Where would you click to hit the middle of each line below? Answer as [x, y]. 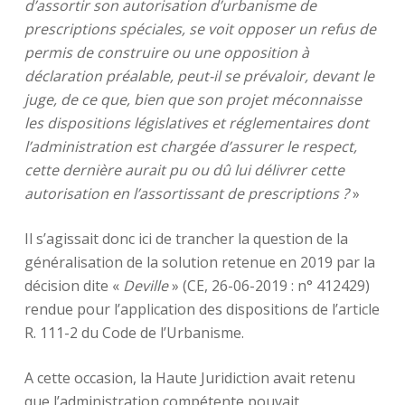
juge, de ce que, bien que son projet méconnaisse [193, 99]
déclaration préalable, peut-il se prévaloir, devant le [199, 76]
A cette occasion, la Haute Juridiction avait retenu [189, 378]
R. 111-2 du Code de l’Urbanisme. [134, 333]
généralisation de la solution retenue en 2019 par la [199, 262]
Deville [145, 286]
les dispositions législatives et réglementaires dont [196, 123]
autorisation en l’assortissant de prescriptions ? [186, 193]
